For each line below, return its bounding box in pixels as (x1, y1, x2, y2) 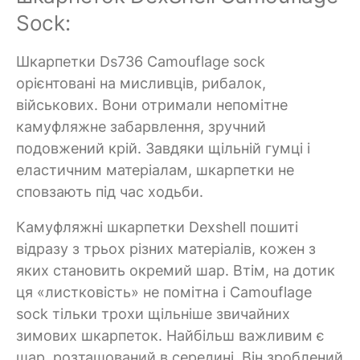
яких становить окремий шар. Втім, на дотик (16, 261, 335, 279)
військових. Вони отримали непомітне (16, 96, 288, 113)
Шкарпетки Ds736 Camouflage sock (16, 52, 265, 70)
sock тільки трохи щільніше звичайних (16, 305, 290, 322)
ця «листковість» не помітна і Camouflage (16, 283, 312, 301)
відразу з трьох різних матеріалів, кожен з (16, 239, 316, 257)
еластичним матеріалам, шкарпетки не (16, 161, 294, 178)
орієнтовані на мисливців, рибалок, (16, 74, 266, 92)
